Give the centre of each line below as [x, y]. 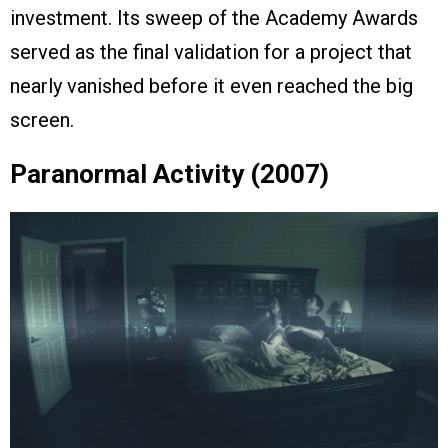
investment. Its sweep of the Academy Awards [214, 18]
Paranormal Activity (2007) [169, 174]
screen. [42, 120]
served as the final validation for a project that [211, 52]
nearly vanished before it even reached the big [211, 86]
